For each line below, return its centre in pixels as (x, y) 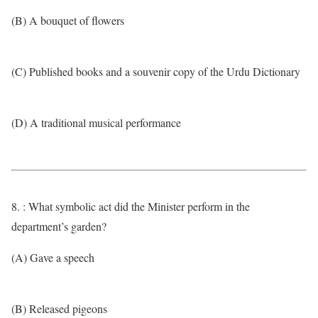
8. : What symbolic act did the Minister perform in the (131, 206)
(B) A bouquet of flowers (68, 20)
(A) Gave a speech (53, 257)
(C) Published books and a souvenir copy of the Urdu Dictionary (156, 71)
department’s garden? (59, 226)
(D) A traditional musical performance (96, 122)
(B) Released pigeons (59, 308)
